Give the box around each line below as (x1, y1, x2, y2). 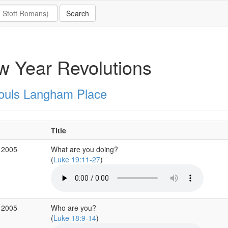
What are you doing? (50, 144, 118, 154)
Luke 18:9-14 (53, 213, 96, 223)
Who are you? (50, 203, 96, 213)
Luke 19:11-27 (53, 154, 100, 164)
